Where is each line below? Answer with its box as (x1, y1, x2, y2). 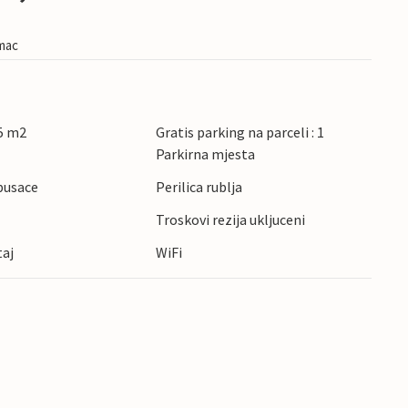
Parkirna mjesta (155, 145, 255, 164)
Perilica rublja (155, 178, 242, 197)
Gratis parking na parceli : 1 (155, 123, 324, 142)
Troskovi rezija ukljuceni (155, 210, 305, 229)
